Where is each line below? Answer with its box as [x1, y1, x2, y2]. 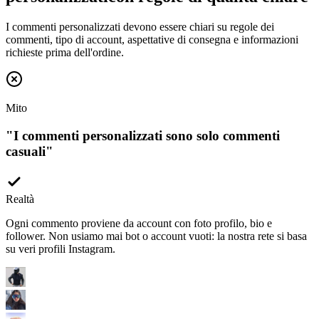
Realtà [6, 177, 34, 189]
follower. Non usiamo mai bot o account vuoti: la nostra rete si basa [6, 214, 307, 226]
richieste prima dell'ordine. [6, 31, 124, 43]
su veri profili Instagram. [6, 226, 115, 239]
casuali [6, 127, 46, 143]
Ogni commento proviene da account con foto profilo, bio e [6, 201, 272, 214]
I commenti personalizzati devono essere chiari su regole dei [6, 5, 274, 18]
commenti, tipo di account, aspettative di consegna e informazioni [6, 18, 298, 31]
